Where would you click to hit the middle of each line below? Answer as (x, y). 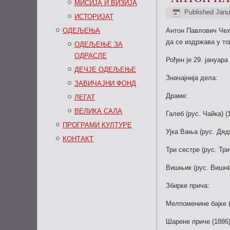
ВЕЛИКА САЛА (98, 111)
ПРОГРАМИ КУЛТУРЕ (97, 125)
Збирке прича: (188, 186)
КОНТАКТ (78, 139)
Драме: (177, 96)
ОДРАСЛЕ (91, 56)
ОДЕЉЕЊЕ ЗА (99, 44)
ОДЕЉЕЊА (81, 31)
